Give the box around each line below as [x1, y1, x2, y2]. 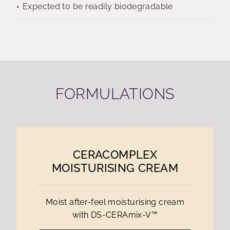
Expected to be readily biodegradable [23, 2, 173, 11]
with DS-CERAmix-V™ [72, 210, 158, 220]
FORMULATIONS [55, 85, 175, 103]
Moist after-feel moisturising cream [45, 197, 185, 207]
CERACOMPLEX [72, 148, 158, 161]
